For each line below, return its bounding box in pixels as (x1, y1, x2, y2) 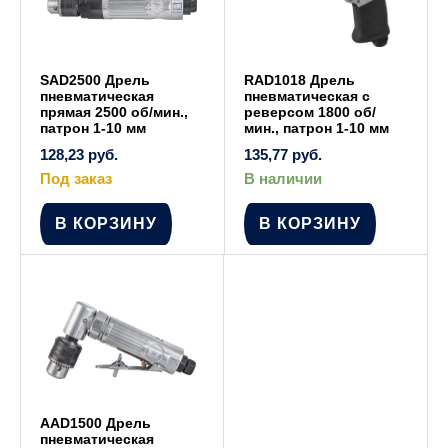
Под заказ (40, 170, 112, 188)
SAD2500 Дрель (40, 71, 150, 88)
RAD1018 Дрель (243, 71, 355, 88)
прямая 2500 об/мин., (40, 103, 188, 120)
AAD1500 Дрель (40, 415, 151, 432)
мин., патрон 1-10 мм (243, 119, 389, 136)
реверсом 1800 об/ (243, 103, 376, 120)
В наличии (243, 170, 322, 188)
